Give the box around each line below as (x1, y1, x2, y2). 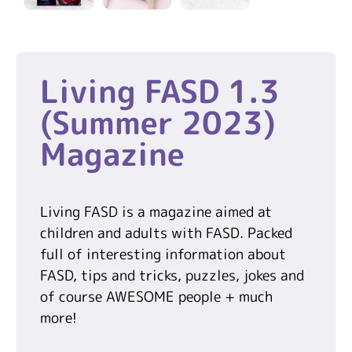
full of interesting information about (40, 244, 286, 264)
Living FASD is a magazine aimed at (40, 201, 272, 222)
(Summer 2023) (40, 100, 276, 145)
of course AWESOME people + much (40, 286, 273, 306)
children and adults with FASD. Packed (40, 222, 292, 243)
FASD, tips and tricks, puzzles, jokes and (40, 265, 304, 285)
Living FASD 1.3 (40, 68, 280, 113)
